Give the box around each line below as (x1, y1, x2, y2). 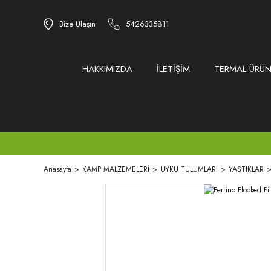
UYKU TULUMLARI (160, 164, 218, 175)
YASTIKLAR (229, 164, 264, 175)
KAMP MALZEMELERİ (82, 164, 149, 175)
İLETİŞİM (156, 62, 190, 76)
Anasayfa (44, 164, 71, 175)
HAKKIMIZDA (82, 62, 132, 76)
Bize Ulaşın (59, 18, 96, 30)
